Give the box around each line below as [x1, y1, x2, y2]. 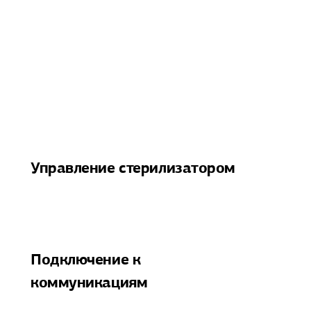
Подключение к [31, 250, 141, 269]
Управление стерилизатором [31, 158, 235, 177]
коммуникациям [31, 273, 148, 292]
